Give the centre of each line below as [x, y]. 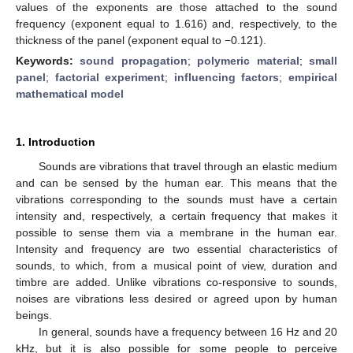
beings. [34, 315]
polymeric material [248, 60]
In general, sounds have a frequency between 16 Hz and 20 [188, 331]
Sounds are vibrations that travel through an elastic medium [188, 166]
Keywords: [48, 60]
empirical [313, 77]
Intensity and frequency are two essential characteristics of [176, 249]
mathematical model [70, 93]
